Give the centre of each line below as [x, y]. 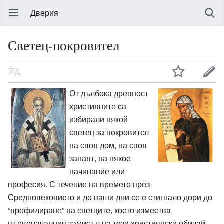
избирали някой [98, 119]
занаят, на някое [100, 158]
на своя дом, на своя [108, 145]
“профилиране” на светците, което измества [89, 210]
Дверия [44, 13]
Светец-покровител [64, 45]
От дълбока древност [109, 93]
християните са [98, 106]
